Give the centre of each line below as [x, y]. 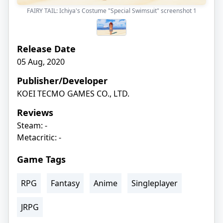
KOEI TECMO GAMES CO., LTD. [73, 93]
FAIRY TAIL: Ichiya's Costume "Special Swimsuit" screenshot [110, 10]
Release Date [46, 49]
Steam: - [32, 125]
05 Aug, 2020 [41, 61]
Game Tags [41, 159]
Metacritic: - [39, 137]
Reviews [35, 112]
